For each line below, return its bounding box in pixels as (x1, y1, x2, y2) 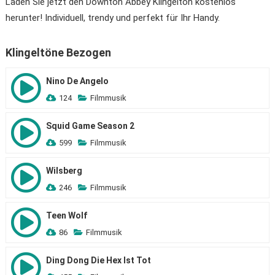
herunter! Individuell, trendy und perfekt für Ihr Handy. (5, 12, 220, 23)
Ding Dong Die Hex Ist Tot (45, 255, 151, 265)
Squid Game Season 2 (45, 121, 134, 131)
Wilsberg (45, 166, 82, 176)
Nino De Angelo (45, 76, 109, 86)
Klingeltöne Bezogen (5, 46, 111, 59)
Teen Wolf (45, 211, 87, 220)
